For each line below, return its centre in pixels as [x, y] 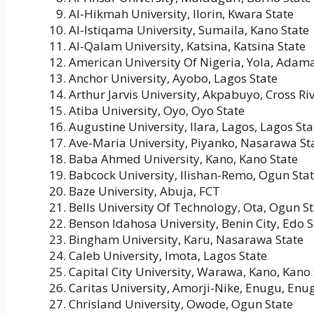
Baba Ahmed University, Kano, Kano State [183, 159]
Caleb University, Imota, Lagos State [168, 256]
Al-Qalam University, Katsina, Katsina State [187, 46]
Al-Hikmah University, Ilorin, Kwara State [181, 14]
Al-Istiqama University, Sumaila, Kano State [189, 30]
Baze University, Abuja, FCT [144, 191]
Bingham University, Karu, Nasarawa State [186, 240]
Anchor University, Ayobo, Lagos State [173, 78]
